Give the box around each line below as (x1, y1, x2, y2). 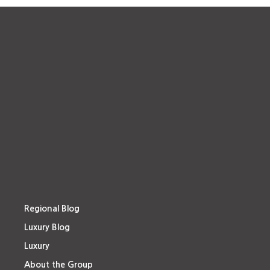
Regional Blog (24, 204, 80, 213)
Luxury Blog (24, 222, 70, 231)
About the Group (24, 260, 93, 269)
